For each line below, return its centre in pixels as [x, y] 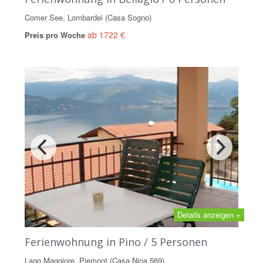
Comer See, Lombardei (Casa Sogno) [88, 17]
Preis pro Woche [56, 35]
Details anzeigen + [209, 215]
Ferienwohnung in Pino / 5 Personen [116, 242]
